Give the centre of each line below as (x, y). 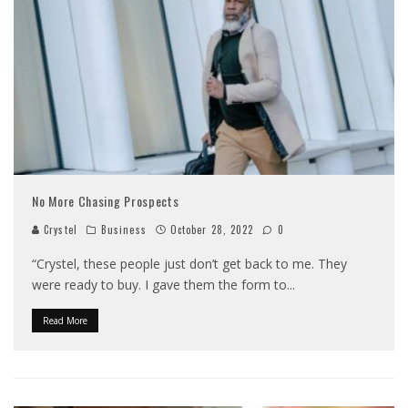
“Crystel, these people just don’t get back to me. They (189, 263)
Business (123, 229)
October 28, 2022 (212, 229)
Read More (65, 320)
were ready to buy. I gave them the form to (159, 284)
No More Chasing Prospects (106, 200)
